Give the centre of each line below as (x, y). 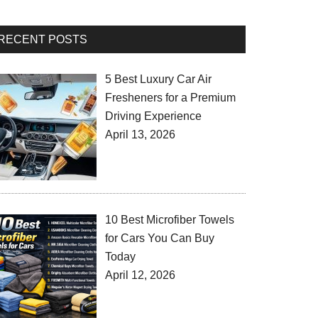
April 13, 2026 (140, 135)
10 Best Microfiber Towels (170, 219)
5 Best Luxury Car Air (158, 79)
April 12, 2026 (140, 275)
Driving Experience (153, 116)
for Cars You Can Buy (160, 238)
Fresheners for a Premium (170, 98)
